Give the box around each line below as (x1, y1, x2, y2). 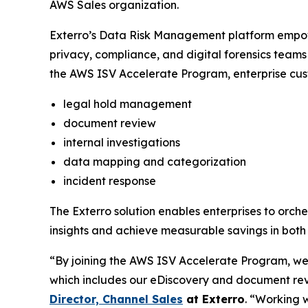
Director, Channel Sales (49, 292, 183, 307)
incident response (63, 174, 156, 188)
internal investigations (63, 135, 180, 150)
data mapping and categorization (63, 155, 246, 169)
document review (63, 116, 156, 131)
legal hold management (63, 97, 192, 111)
